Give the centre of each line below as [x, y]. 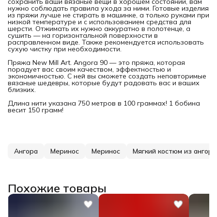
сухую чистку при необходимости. [65, 49]
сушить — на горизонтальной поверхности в [83, 35]
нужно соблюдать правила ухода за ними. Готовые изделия [108, 8]
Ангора [26, 151]
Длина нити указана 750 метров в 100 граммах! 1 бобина [104, 103]
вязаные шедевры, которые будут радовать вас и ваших [104, 83]
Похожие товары [57, 188]
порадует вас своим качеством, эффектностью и [89, 69]
